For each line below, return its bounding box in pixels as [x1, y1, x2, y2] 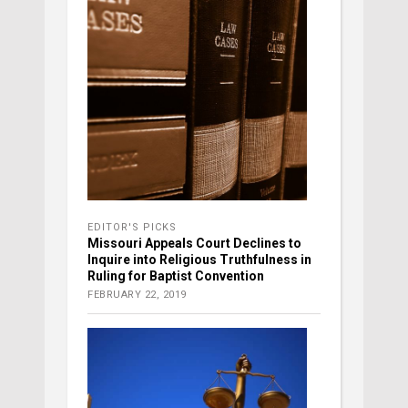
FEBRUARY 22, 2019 [87, 289, 187, 301]
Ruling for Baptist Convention [87, 269, 264, 284]
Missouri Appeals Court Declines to [87, 236, 301, 251]
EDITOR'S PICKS [87, 221, 177, 234]
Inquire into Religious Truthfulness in [87, 252, 311, 268]
